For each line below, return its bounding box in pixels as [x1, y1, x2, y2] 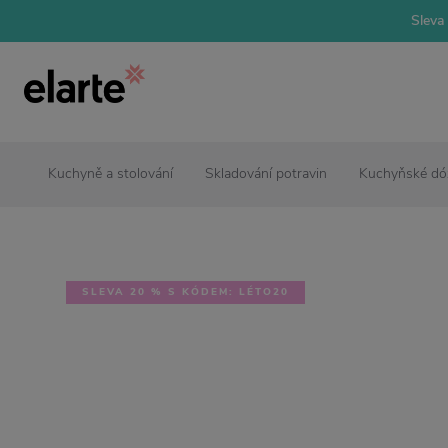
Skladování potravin [205, 164, 327, 184]
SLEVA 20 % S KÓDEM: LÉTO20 [82, 284, 289, 299]
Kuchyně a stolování [48, 164, 173, 184]
